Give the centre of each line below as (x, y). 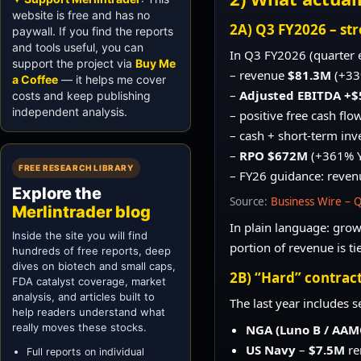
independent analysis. (70, 111)
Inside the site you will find (80, 235)
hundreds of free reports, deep (91, 250)
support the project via (74, 63)
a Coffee (35, 79)
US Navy (271, 349)
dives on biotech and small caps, (94, 266)
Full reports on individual (85, 351)
